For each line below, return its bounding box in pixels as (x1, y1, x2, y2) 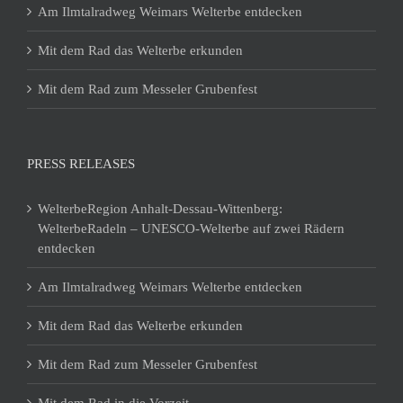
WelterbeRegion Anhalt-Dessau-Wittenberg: (38, 201, 282, 217)
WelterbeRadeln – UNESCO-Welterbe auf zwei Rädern (38, 221, 345, 237)
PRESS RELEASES (27, 157, 135, 172)
